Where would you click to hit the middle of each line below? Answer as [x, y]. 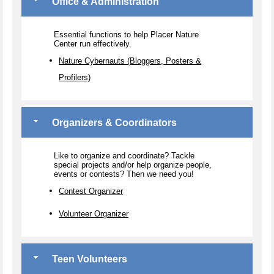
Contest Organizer [91, 191]
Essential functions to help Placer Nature [126, 35]
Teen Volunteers [88, 259]
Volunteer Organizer [94, 213]
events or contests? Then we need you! [124, 174]
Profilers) [75, 77]
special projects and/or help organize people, [133, 165]
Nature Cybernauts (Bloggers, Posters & [130, 61]
